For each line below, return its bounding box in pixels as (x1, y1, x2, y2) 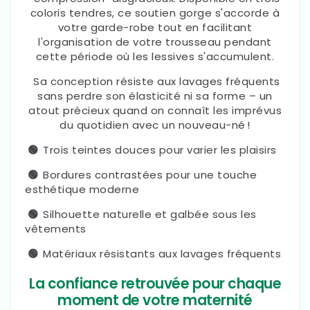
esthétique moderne (25, 182, 139, 197)
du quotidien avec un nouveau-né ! (60, 118, 250, 133)
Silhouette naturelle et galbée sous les (43, 207, 257, 222)
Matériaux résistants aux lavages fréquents (43, 246, 281, 262)
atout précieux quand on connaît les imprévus (28, 103, 282, 118)
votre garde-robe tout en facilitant (57, 20, 253, 35)
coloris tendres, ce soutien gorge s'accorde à (30, 6, 280, 21)
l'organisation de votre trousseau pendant (38, 35, 272, 50)
